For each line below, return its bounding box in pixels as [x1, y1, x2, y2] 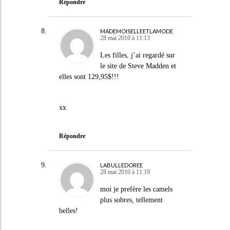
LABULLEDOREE [100, 162, 143, 168]
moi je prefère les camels [100, 185, 172, 193]
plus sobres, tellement [100, 196, 163, 204]
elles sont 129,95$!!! [59, 73, 119, 81]
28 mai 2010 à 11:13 [100, 34, 150, 42]
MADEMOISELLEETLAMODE [100, 28, 173, 34]
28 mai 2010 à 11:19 [100, 168, 150, 176]
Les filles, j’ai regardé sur [100, 51, 175, 59]
